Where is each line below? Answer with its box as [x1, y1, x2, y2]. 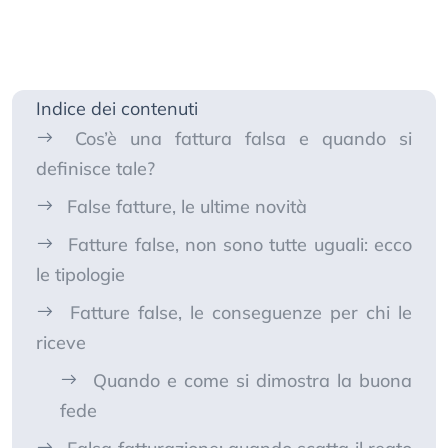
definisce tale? [36, 157, 155, 181]
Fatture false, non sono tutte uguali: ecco [68, 233, 413, 257]
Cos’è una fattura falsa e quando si [75, 127, 412, 151]
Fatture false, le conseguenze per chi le [70, 301, 412, 325]
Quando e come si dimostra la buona [93, 369, 412, 393]
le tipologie [36, 263, 125, 287]
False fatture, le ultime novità [67, 195, 307, 219]
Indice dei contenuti [36, 97, 198, 121]
